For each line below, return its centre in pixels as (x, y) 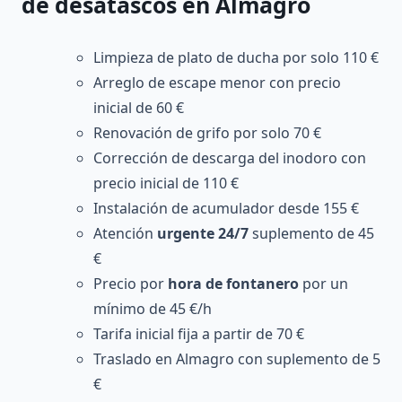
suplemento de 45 (311, 233)
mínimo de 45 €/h (153, 308)
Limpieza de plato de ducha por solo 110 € (236, 57)
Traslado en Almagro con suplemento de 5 (237, 358)
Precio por (131, 283)
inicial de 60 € (139, 107)
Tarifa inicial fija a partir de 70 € (199, 333)
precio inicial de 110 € (166, 183)
